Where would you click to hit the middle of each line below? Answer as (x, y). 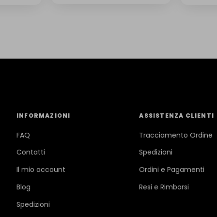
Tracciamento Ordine (176, 135)
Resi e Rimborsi (164, 187)
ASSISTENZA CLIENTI (177, 116)
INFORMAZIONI (44, 116)
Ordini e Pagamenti (172, 170)
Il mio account (41, 170)
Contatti (31, 152)
